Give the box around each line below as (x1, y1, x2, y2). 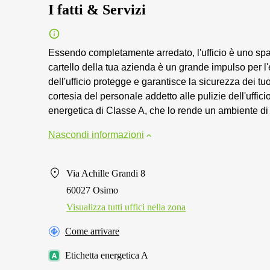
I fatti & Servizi (48, 2, 146, 17)
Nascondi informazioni (48, 130, 144, 140)
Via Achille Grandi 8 (66, 168, 145, 178)
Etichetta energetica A (65, 250, 148, 260)
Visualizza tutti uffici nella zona (66, 202, 186, 212)
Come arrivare (65, 226, 119, 236)
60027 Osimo (66, 185, 118, 195)
